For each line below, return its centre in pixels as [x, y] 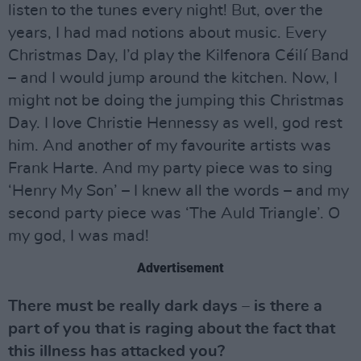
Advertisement [180, 268]
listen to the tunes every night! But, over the [166, 11]
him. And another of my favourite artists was [170, 146]
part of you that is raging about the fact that [172, 329]
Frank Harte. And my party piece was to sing [170, 169]
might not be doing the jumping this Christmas [176, 101]
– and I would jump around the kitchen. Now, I [173, 79]
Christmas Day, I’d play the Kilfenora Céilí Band [178, 56]
